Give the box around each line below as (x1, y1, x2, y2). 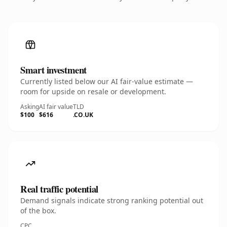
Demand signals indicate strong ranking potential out (20, 196, 203, 205)
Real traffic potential (20, 182, 98, 196)
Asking (20, 102, 39, 111)
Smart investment (20, 63, 87, 77)
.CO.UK (73, 110, 93, 119)
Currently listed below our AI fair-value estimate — (20, 77, 193, 86)
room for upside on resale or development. (20, 87, 166, 96)
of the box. (20, 206, 56, 215)
